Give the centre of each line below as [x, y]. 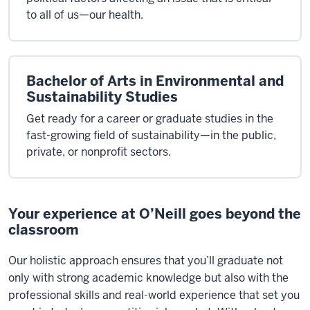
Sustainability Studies [102, 97]
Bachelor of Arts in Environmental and [155, 81]
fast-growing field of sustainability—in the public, [151, 135]
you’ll [201, 261]
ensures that [153, 261]
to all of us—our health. [85, 15]
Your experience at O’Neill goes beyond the [155, 214]
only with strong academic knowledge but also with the [148, 278]
